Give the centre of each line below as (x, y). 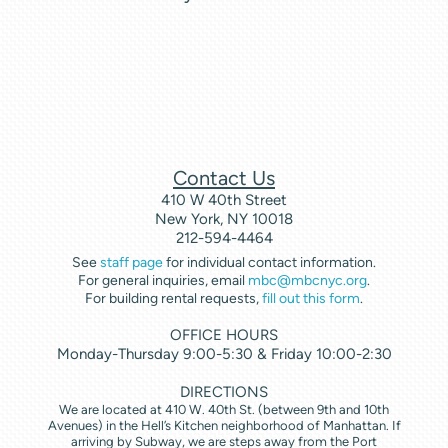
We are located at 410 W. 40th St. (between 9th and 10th (224, 409)
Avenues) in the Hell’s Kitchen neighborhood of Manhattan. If (224, 425)
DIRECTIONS (224, 391)
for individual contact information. (269, 262)
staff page (131, 262)
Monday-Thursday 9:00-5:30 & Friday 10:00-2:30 (224, 353)
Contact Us (224, 177)
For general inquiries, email (163, 280)
